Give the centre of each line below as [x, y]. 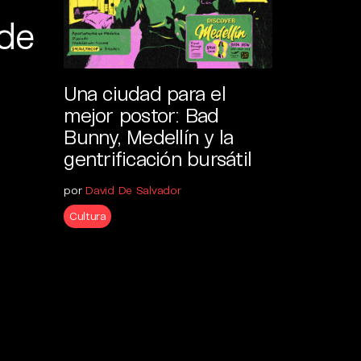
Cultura [88, 215]
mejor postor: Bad [141, 114]
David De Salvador [133, 189]
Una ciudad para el [145, 92]
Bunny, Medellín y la [149, 136]
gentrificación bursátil [158, 158]
